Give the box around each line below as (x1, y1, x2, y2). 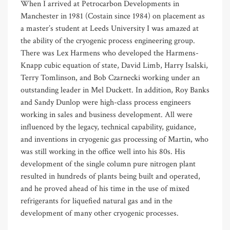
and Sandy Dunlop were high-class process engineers (21, 97, 191, 108)
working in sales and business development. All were (21, 109, 193, 120)
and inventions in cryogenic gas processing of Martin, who (21, 133, 208, 145)
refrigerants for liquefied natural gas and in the (21, 195, 172, 206)
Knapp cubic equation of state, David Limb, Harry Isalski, (21, 60, 208, 71)
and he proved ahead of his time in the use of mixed (21, 183, 189, 194)
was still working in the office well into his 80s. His (21, 146, 185, 157)
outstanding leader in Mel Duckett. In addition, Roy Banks (21, 84, 209, 95)
